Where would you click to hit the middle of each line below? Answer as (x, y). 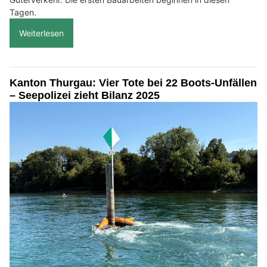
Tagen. (23, 13)
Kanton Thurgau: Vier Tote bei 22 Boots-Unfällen (133, 83)
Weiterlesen (41, 33)
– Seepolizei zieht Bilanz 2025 (85, 96)
